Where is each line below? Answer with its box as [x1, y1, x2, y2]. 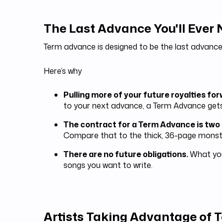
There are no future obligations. [63, 149, 190, 160]
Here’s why [44, 65, 82, 76]
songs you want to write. [63, 160, 153, 170]
